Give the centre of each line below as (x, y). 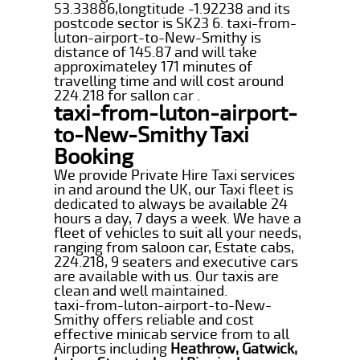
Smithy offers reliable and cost (154, 319)
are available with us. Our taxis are (167, 276)
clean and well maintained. (141, 290)
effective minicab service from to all (172, 334)
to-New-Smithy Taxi (152, 135)
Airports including (112, 348)
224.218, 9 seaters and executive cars (176, 262)
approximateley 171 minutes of (153, 66)
